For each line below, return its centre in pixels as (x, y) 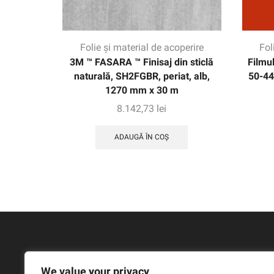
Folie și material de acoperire (142, 47)
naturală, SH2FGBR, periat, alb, (142, 76)
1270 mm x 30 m (142, 90)
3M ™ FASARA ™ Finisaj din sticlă (142, 62)
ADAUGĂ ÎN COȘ (142, 137)
